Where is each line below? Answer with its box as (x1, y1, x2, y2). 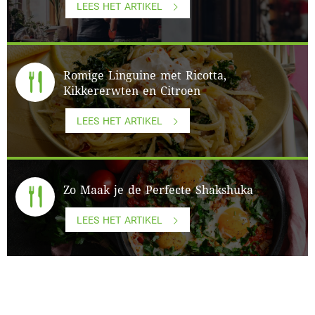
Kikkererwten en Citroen (63, 84, 200, 98)
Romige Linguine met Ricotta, (63, 68, 226, 82)
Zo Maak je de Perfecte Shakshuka (63, 183, 253, 197)
